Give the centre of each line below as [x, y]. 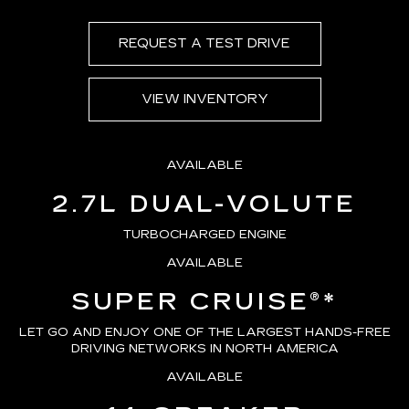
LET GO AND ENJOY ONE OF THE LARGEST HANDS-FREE [204, 333]
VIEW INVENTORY [204, 100]
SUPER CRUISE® [197, 302]
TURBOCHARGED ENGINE [204, 235]
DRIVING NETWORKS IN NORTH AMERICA [204, 349]
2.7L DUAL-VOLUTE [204, 204]
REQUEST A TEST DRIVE [204, 44]
